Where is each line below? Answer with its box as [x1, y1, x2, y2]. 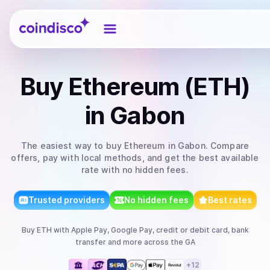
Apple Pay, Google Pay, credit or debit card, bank [71, 225, 249, 234]
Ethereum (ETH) [67, 72, 251, 101]
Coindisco [19, 14, 63, 26]
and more [105, 237, 142, 246]
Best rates [207, 195, 252, 205]
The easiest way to [21, 140, 106, 151]
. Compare [205, 140, 249, 151]
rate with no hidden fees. [81, 165, 189, 175]
